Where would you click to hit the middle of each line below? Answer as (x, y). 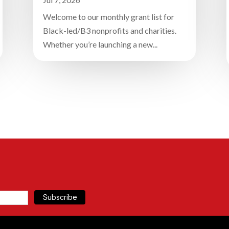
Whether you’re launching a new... (100, 44)
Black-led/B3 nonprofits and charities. (109, 31)
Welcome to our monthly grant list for (108, 17)
